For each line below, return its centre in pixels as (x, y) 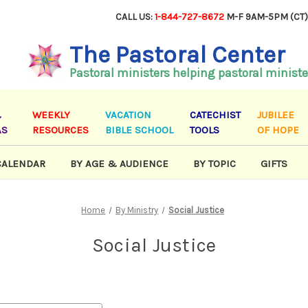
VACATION (129, 115)
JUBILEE (276, 115)
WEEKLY (52, 115)
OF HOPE (278, 130)
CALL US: (135, 17)
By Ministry (137, 210)
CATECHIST (216, 115)
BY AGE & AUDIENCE (119, 164)
